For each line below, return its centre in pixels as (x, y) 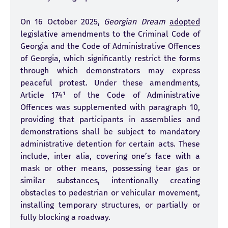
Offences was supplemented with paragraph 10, (110, 107)
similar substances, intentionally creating (110, 180)
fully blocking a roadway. (65, 217)
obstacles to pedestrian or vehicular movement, (110, 193)
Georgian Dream (135, 22)
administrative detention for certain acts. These (110, 144)
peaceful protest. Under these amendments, (110, 83)
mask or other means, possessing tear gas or (110, 168)
